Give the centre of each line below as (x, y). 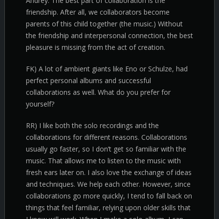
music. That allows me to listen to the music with (103, 161)
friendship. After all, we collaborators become (98, 12)
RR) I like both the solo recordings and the (92, 125)
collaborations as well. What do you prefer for (98, 92)
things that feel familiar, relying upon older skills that (108, 208)
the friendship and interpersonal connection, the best (109, 35)
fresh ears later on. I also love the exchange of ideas (109, 172)
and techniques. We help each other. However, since (108, 184)
